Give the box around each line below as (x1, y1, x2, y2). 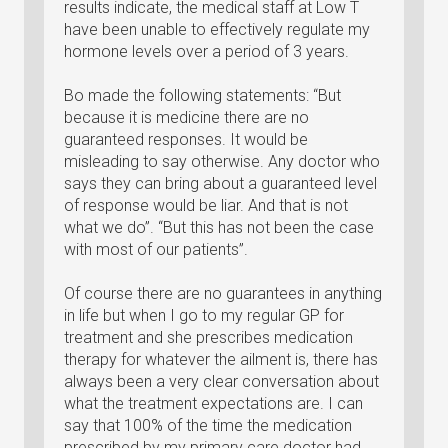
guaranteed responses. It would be (64, 130, 308, 149)
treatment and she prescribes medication (64, 328, 353, 347)
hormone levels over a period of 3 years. (64, 42, 349, 61)
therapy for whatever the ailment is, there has (64, 350, 378, 369)
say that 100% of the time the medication (64, 416, 352, 435)
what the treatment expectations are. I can (64, 394, 363, 413)
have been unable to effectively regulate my (64, 20, 370, 39)
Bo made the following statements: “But (64, 86, 341, 105)
